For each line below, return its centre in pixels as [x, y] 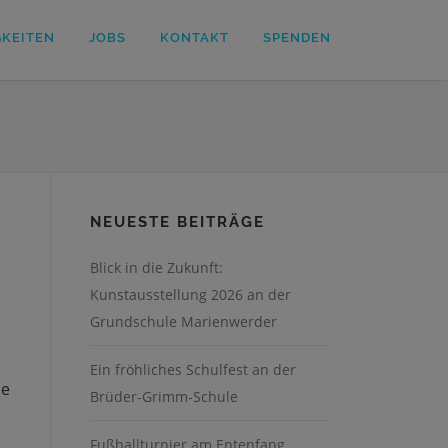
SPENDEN [297, 37]
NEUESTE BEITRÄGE [177, 222]
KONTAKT [194, 37]
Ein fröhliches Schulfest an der [193, 369]
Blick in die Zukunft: [156, 267]
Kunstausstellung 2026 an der [190, 294]
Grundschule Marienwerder [183, 321]
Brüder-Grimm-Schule [164, 396]
